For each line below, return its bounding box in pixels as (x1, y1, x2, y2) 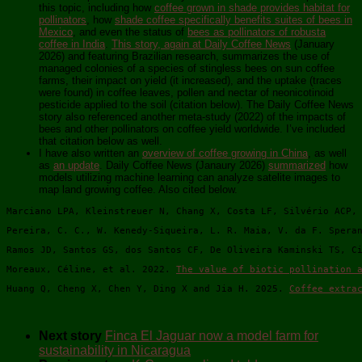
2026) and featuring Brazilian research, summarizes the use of (39, 50, 330, 63)
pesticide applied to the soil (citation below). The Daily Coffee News (39, 99, 354, 112)
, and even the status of (73, 26, 187, 39)
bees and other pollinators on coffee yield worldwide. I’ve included (39, 123, 345, 136)
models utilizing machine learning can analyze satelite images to (39, 171, 340, 184)
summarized (268, 159, 326, 172)
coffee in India (39, 38, 105, 51)
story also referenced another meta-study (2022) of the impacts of (39, 111, 346, 124)
